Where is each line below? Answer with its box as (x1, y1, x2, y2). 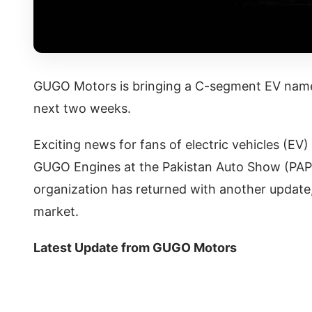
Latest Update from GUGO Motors (33, 240, 240, 255)
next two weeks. (33, 100, 131, 116)
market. (33, 203, 82, 219)
